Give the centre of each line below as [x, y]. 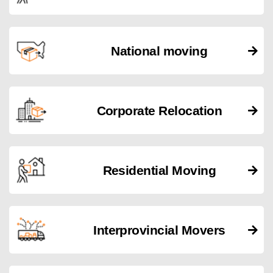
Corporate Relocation [159, 110]
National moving [159, 51]
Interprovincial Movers [159, 230]
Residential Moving [159, 170]
